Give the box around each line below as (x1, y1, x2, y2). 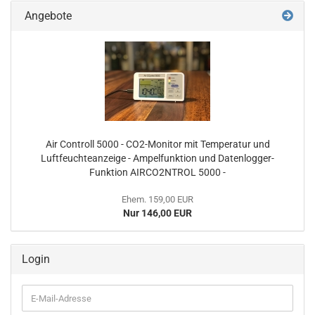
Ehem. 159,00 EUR (122, 194, 193, 205)
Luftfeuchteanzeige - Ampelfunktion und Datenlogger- (41, 153, 274, 164)
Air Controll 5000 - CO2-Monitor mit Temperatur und (45, 139, 270, 150)
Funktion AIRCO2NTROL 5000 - (89, 167, 226, 178)
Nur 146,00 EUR (123, 207, 192, 219)
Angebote (22, 9, 72, 22)
